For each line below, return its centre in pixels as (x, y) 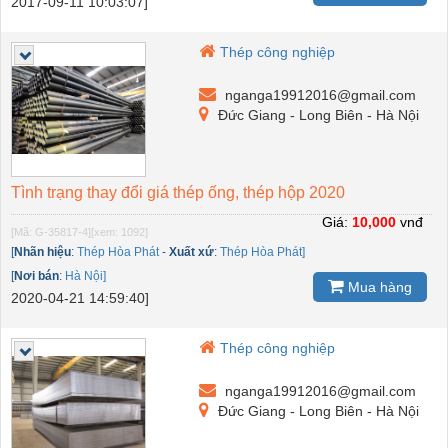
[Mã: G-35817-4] (51, 232)
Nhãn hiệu (42, 252)
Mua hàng (378, 286)
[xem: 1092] (119, 232)
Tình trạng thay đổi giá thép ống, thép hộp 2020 (178, 193)
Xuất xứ (191, 252)
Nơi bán (36, 276)
